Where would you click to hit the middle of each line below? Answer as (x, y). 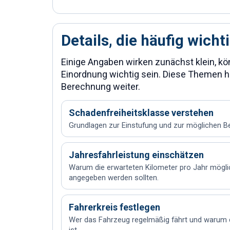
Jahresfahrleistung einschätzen (136, 155)
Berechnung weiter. (101, 87)
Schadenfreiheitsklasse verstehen (141, 113)
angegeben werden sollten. (114, 178)
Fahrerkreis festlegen (114, 207)
